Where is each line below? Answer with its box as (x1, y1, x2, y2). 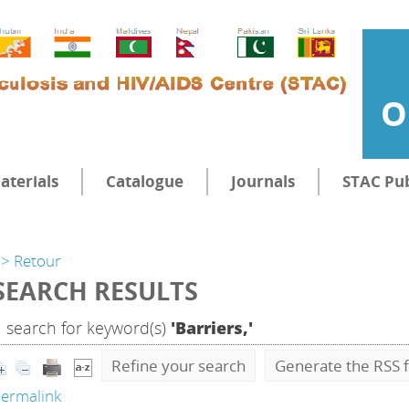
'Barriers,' (171, 317, 253, 339)
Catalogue (106, 171, 184, 192)
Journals (231, 171, 295, 192)
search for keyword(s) (2, 317, 171, 339)
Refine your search (111, 355, 246, 376)
